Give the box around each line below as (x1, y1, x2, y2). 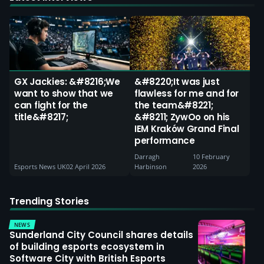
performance (134, 134, 195, 147)
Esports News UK (14, 162, 66, 171)
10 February (193, 152, 230, 161)
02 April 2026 (66, 162, 105, 171)
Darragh (134, 152, 160, 161)
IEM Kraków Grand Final (134, 123, 239, 136)
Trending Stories (9, 194, 89, 209)
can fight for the (14, 99, 88, 112)
